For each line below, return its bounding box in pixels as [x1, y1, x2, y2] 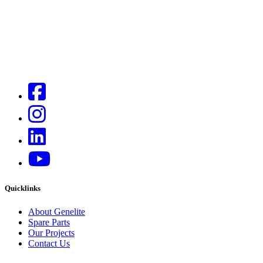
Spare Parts [28, 217, 70, 227]
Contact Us [28, 238, 70, 248]
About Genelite [28, 206, 85, 217]
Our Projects [28, 227, 75, 238]
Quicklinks [5, 184, 41, 193]
